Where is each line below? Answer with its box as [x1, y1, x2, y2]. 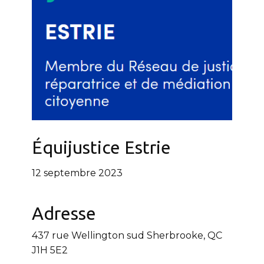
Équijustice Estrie [32, 137, 171, 157]
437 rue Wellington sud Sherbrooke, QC [32, 230, 222, 241]
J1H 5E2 [32, 245, 68, 256]
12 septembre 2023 [32, 167, 123, 179]
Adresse [32, 203, 96, 223]
